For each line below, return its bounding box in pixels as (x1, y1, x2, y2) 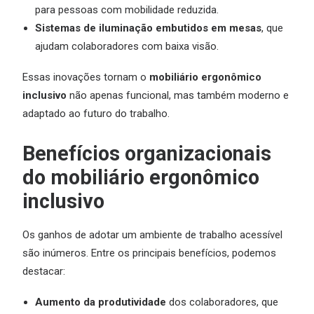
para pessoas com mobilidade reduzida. (35, 4, 219, 16)
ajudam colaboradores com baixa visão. (35, 40, 219, 53)
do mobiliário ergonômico (22, 165, 259, 189)
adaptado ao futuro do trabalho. (22, 107, 170, 120)
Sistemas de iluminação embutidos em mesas (35, 22, 261, 34)
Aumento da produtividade (35, 296, 166, 308)
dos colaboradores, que (166, 296, 278, 308)
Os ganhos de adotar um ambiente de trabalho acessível (22, 228, 282, 241)
